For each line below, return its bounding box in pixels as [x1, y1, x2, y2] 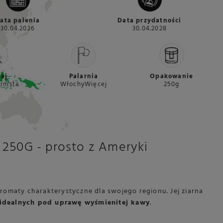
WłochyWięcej [60, 79, 108, 90]
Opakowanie [150, 71, 194, 82]
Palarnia [69, 71, 99, 82]
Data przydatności [117, 15, 182, 26]
